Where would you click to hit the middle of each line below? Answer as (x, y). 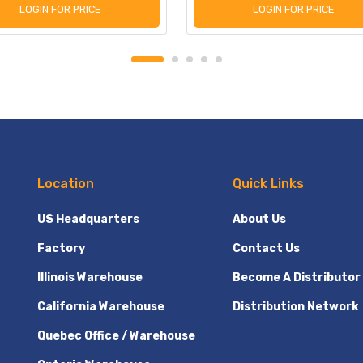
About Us (260, 220)
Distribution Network (296, 307)
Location (65, 183)
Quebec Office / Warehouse (116, 336)
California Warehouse (100, 307)
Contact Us (267, 249)
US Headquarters (88, 220)
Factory (61, 249)
